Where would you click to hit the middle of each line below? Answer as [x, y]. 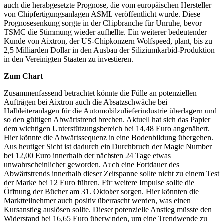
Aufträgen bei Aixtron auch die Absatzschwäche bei [86, 102]
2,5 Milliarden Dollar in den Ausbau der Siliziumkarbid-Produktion [109, 50]
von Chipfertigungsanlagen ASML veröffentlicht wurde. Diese [102, 14]
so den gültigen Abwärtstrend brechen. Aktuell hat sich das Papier [107, 119]
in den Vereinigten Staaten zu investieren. [69, 59]
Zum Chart [23, 76]
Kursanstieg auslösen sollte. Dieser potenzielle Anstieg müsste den [108, 209]
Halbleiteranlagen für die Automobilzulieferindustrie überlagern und [110, 111]
